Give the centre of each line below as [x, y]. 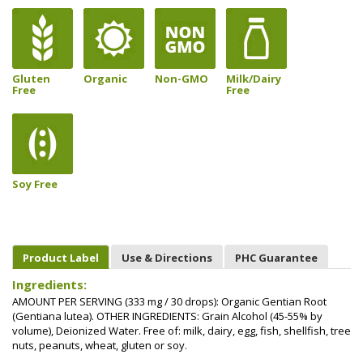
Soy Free [35, 184]
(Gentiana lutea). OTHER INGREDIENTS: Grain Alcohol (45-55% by [167, 316]
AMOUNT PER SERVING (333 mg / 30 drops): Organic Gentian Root [169, 301]
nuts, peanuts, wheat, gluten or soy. [100, 345]
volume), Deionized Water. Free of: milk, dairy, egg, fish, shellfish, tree [181, 331]
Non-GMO [181, 78]
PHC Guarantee [276, 257]
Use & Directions [167, 257]
